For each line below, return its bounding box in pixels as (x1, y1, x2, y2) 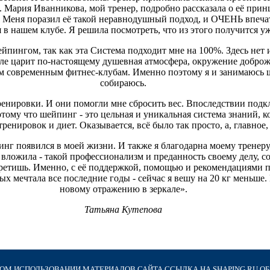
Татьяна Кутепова (84, 204, 162, 215)
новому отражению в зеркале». (59, 183, 187, 194)
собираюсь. (100, 77, 146, 88)
